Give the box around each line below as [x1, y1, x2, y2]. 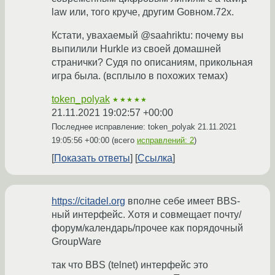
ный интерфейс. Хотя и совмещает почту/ [52, 209, 241, 220]
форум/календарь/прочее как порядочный [52, 223, 243, 234]
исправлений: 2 [137, 136, 194, 145]
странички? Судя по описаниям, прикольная [52, 57, 253, 68]
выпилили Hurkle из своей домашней [52, 44, 221, 55]
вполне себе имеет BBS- [125, 196, 240, 207]
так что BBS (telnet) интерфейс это [52, 260, 208, 271]
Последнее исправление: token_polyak [52, 122, 198, 132]
